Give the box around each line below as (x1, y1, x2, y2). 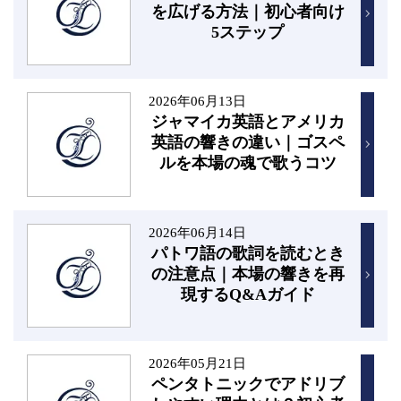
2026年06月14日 (148, 224, 246, 240)
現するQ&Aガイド (180, 285, 315, 303)
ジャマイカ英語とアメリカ (150, 113, 345, 132)
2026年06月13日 (148, 93, 246, 109)
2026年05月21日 (148, 355, 246, 371)
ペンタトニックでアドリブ (150, 375, 345, 394)
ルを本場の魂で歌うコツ (158, 154, 337, 173)
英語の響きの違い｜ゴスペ (150, 133, 345, 152)
